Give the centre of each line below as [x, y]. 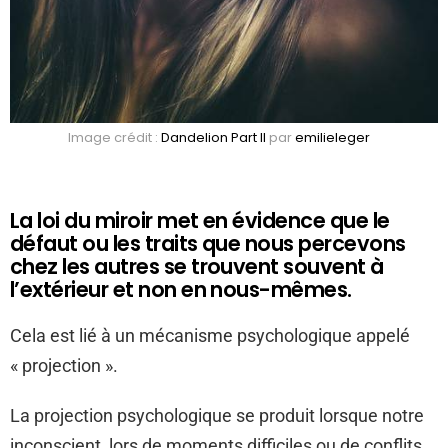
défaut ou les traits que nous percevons [208, 243]
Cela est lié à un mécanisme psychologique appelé [210, 335]
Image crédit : [114, 137]
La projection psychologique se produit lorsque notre [217, 415]
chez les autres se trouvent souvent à [197, 266]
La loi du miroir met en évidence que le [200, 220]
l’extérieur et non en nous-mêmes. [181, 289]
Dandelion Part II [213, 137]
